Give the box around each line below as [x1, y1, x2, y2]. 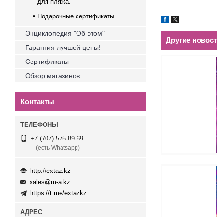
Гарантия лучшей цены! [25, 44, 101, 51]
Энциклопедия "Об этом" [25, 30, 105, 37]
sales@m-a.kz [30, 178, 70, 186]
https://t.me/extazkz [30, 189, 87, 197]
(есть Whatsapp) [36, 144, 80, 152]
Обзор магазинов [25, 72, 80, 79]
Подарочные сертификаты [37, 13, 114, 20]
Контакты [20, 97, 54, 106]
